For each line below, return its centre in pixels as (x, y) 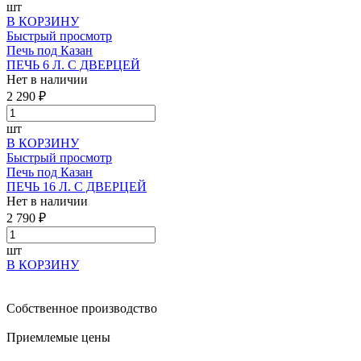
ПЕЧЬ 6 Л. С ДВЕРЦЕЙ (73, 64)
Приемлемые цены (58, 337)
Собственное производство (82, 308)
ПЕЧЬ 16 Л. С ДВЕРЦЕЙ (77, 186)
